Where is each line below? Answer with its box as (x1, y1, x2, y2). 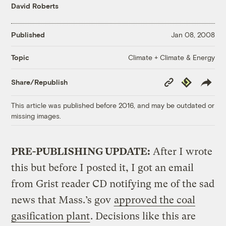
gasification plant (11, 210, 90, 222)
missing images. (11, 111, 62, 120)
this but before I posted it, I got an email (11, 161, 194, 174)
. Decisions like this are (90, 210, 196, 222)
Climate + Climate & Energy (128, 52, 215, 62)
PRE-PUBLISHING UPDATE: (11, 145, 151, 157)
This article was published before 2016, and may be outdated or (11, 100, 215, 109)
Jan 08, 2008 (171, 30, 215, 39)
